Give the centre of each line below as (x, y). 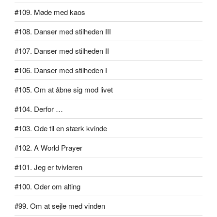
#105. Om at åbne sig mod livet (64, 89)
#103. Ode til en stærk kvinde (61, 128)
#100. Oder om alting (47, 186)
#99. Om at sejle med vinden (60, 205)
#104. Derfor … (39, 108)
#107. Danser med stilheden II (62, 50)
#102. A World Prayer (48, 147)
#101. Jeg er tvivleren (48, 167)
